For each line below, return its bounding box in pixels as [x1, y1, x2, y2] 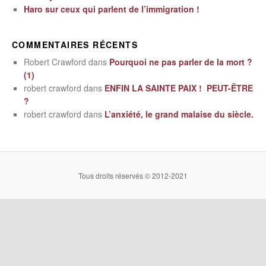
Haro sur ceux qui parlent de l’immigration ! [24, 3, 199, 15]
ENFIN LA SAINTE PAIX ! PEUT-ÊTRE [104, 82, 253, 94]
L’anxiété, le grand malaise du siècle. [104, 108, 254, 121]
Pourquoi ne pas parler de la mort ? [109, 56, 252, 68]
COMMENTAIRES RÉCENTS [12, 39, 138, 51]
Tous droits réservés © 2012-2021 [78, 170, 188, 180]
